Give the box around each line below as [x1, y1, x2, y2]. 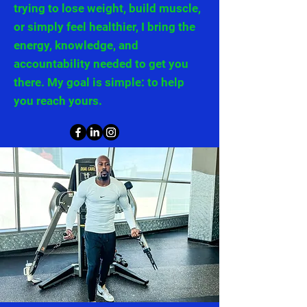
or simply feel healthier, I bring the [14, 19, 195, 34]
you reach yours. [14, 93, 102, 108]
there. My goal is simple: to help [14, 75, 184, 89]
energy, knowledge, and [14, 38, 138, 52]
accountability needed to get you [14, 56, 188, 71]
